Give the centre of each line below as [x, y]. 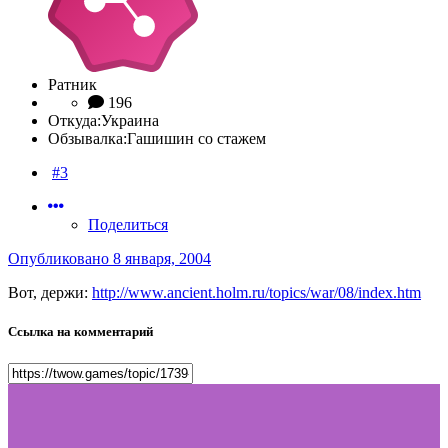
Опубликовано [60, 259]
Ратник [72, 85]
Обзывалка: [87, 139]
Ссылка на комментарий [80, 332]
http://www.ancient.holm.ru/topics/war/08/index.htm [256, 293]
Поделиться [128, 225]
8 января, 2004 [162, 259]
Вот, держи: [50, 293]
